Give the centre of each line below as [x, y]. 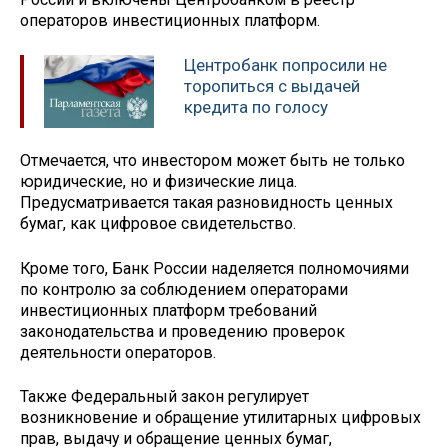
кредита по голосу [256, 107]
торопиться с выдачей [272, 86]
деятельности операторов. [118, 352]
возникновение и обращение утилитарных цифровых [220, 418]
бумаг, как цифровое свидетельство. [158, 223]
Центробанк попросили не [285, 65]
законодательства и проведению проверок [182, 331]
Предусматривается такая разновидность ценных [206, 202]
